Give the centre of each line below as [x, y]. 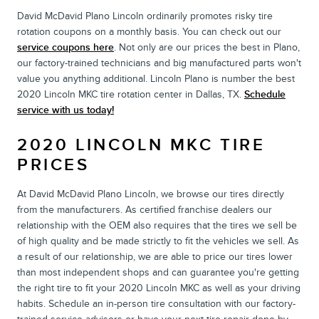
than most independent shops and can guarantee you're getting [158, 272]
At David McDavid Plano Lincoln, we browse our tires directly [151, 194]
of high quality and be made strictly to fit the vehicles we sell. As [158, 241]
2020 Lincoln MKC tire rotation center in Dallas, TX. [131, 94]
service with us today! [66, 110]
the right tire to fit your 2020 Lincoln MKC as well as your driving [159, 288]
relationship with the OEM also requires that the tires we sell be [157, 225]
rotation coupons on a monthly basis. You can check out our [149, 31]
